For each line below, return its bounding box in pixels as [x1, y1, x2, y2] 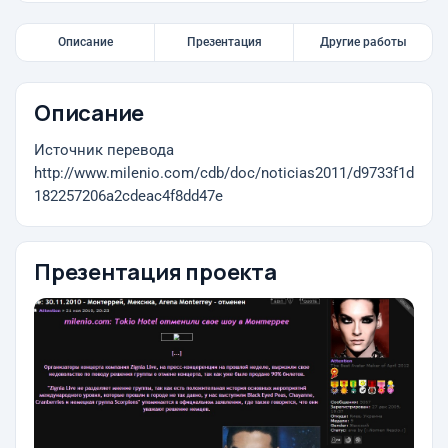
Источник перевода [34, 142, 174, 159]
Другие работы [319, 35, 407, 49]
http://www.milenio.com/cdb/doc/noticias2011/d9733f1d [34, 165, 414, 182]
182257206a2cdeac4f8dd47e [34, 188, 223, 205]
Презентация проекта [34, 257, 277, 287]
